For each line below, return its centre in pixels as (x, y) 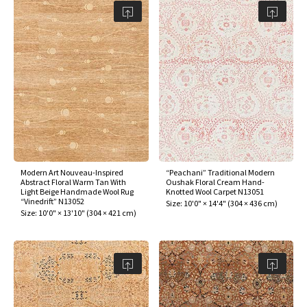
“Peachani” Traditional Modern (220, 172)
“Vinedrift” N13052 (52, 201)
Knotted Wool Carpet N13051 (214, 191)
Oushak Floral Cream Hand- (215, 182)
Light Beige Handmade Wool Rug (77, 191)
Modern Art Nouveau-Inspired (72, 172)
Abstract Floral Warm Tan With (73, 182)
